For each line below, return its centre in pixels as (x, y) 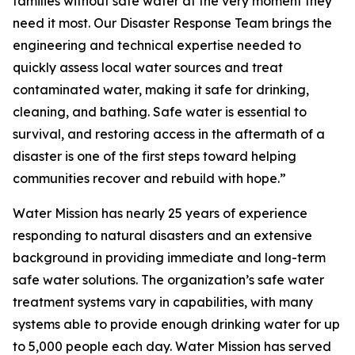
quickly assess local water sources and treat (148, 67)
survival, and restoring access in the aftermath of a (169, 134)
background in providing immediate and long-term (169, 258)
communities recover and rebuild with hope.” (149, 178)
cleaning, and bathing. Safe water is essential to (160, 112)
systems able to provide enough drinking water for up (176, 324)
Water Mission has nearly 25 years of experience (160, 213)
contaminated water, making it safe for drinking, (161, 90)
